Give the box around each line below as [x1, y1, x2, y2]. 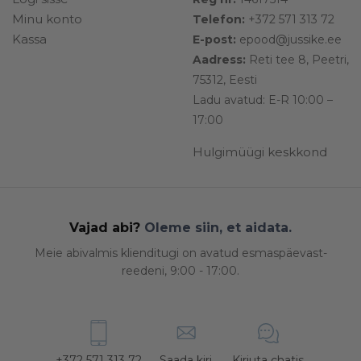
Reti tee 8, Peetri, [246, 52, 349, 68]
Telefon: [193, 12, 245, 27]
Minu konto [12, 11, 82, 27]
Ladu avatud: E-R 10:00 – [193, 93, 333, 108]
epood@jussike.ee [236, 32, 342, 48]
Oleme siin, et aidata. [140, 220, 292, 236]
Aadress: [193, 52, 246, 68]
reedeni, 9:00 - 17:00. [122, 263, 239, 279]
